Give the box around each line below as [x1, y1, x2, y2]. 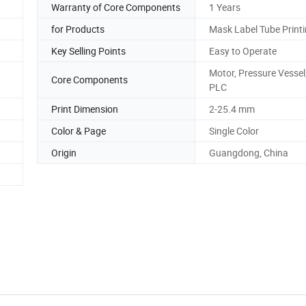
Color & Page [51, 124, 106, 137]
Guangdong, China [209, 145, 288, 159]
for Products [51, 22, 105, 36]
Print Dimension [51, 102, 118, 115]
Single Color [209, 124, 259, 137]
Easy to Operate [209, 44, 277, 57]
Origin [51, 145, 76, 159]
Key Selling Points [51, 44, 126, 57]
